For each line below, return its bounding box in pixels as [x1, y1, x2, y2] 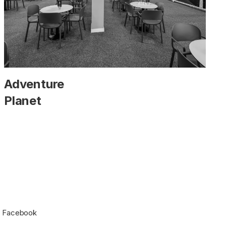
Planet [4, 93, 41, 108]
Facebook [2, 207, 37, 217]
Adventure [4, 76, 65, 91]
